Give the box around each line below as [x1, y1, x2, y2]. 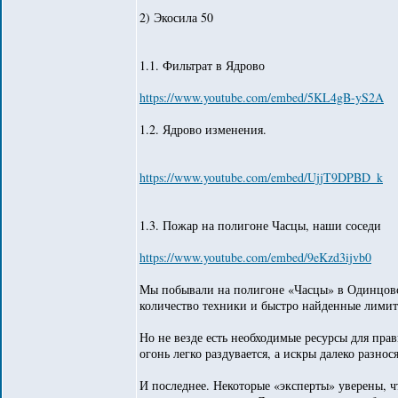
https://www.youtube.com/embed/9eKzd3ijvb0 [139, 249, 371, 266]
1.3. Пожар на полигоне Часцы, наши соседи [139, 217, 381, 234]
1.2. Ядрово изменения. [139, 121, 267, 138]
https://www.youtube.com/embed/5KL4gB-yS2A [139, 89, 384, 106]
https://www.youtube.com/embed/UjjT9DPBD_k [139, 169, 383, 186]
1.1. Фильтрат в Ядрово [139, 57, 265, 74]
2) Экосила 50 [139, 9, 213, 26]
